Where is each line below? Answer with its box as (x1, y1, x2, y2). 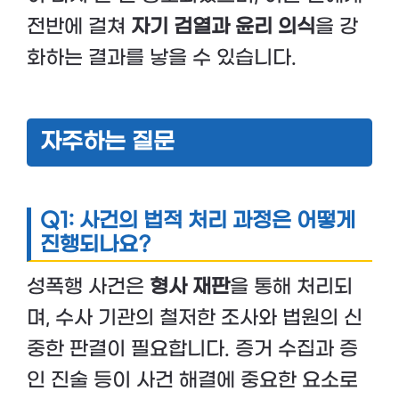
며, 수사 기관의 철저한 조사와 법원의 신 (27, 306, 362, 330)
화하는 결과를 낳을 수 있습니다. (27, 46, 297, 70)
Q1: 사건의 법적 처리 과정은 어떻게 (40, 209, 355, 234)
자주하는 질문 (40, 129, 175, 157)
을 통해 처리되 (230, 275, 353, 299)
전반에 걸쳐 (27, 15, 131, 39)
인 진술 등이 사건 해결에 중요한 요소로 (27, 369, 358, 393)
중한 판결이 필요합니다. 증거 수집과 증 (27, 338, 358, 362)
